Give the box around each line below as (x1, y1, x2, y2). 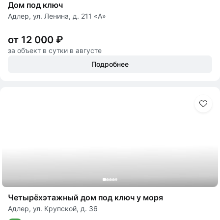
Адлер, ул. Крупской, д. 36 (8, 204, 98, 213)
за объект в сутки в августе (8, 46, 102, 55)
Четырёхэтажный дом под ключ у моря (8, 192, 163, 202)
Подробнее (91, 60, 129, 68)
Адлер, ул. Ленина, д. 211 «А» (8, 12, 106, 20)
